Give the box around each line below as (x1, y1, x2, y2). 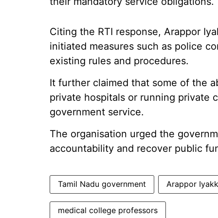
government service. (50, 106, 144, 118)
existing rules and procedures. (50, 55, 189, 67)
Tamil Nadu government (58, 179, 146, 189)
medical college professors (58, 205, 158, 215)
